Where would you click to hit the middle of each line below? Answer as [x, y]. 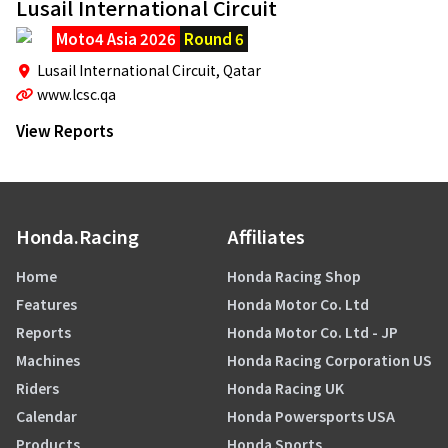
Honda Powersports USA [311, 416]
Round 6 [214, 38]
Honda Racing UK [285, 388]
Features [46, 304]
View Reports [65, 130]
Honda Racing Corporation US [329, 360]
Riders [37, 388]
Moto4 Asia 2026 [116, 38]
